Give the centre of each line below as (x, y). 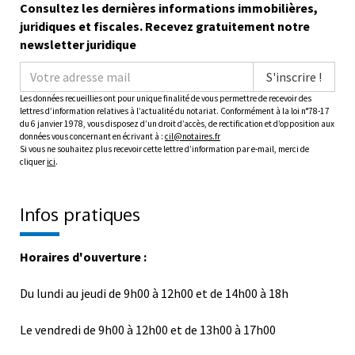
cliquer (33, 162)
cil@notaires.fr (193, 137)
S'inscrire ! (294, 77)
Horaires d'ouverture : (83, 257)
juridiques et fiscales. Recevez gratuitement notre (165, 27)
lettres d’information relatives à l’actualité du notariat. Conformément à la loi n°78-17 (175, 111)
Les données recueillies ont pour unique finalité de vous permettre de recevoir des (166, 99)
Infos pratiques (80, 214)
